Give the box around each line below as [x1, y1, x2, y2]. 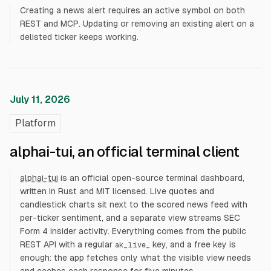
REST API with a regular [20, 240, 115, 249]
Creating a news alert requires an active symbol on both [20, 5, 245, 15]
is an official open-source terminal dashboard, [60, 173, 244, 183]
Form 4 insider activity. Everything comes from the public [20, 226, 246, 236]
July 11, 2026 [10, 94, 70, 105]
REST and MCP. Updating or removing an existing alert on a [20, 19, 254, 28]
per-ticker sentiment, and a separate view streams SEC [20, 213, 240, 223]
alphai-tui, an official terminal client [10, 143, 239, 160]
